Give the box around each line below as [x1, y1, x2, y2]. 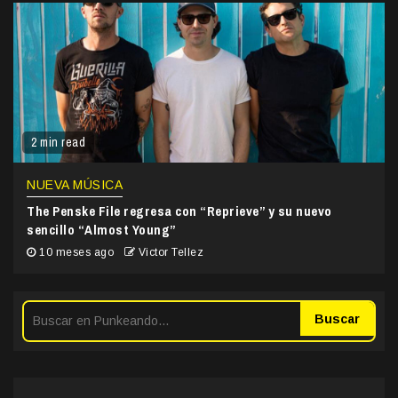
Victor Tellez [138, 246, 203, 259]
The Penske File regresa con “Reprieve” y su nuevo [27, 202, 332, 221]
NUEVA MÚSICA [27, 178, 123, 193]
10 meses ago [36, 246, 117, 259]
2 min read [31, 134, 85, 151]
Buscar [314, 312, 360, 327]
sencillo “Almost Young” [27, 220, 177, 240]
